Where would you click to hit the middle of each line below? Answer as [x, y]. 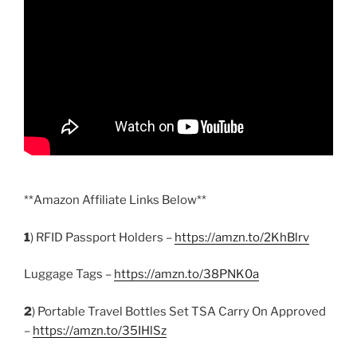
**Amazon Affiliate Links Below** [115, 200]
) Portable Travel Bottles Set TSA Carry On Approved [179, 311]
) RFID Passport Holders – [102, 237]
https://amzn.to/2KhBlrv [242, 237]
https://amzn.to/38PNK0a [186, 275]
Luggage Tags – [69, 275]
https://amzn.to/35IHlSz [100, 330]
